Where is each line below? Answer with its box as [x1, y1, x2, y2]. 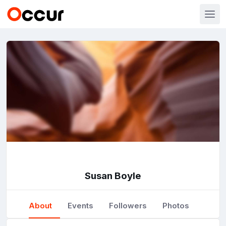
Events [68, 201, 94, 210]
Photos [162, 201, 190, 210]
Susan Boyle [85, 170, 141, 182]
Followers [109, 201, 147, 210]
